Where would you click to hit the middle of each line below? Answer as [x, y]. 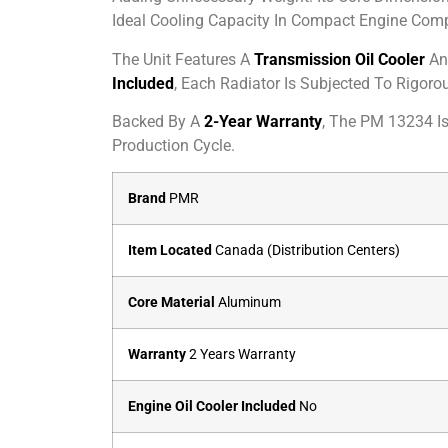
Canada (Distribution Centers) [307, 251]
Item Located [171, 251]
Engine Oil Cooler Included [212, 407]
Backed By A [158, 121]
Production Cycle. [173, 145]
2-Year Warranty [263, 121]
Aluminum [248, 303]
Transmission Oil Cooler [339, 59]
